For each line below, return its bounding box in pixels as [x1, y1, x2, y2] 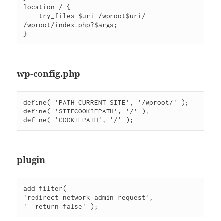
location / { [23, 3, 71, 11]
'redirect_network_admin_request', [23, 193, 154, 202]
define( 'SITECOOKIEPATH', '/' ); [23, 107, 150, 115]
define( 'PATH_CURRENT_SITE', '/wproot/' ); [23, 98, 189, 107]
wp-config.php [17, 68, 81, 80]
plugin [17, 154, 46, 166]
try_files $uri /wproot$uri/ [23, 12, 39, 20]
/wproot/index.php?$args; [23, 21, 118, 29]
